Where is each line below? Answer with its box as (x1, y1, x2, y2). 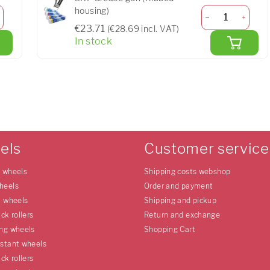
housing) (74, 5, 110, 16)
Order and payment (144, 181, 213, 190)
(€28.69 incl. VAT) (107, 24, 180, 34)
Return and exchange (144, 210, 221, 219)
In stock (74, 36, 113, 47)
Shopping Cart (144, 225, 195, 234)
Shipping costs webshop (144, 167, 231, 176)
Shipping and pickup (144, 196, 217, 205)
